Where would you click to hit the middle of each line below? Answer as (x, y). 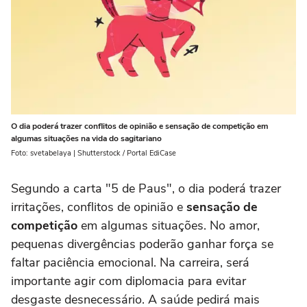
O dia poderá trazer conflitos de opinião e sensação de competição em (139, 126)
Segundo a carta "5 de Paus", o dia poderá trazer (146, 189)
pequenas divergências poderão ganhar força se (142, 244)
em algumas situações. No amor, (170, 226)
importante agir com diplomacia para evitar (128, 281)
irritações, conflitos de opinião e (99, 207)
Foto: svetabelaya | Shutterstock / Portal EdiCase (94, 153)
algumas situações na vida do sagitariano (86, 139)
